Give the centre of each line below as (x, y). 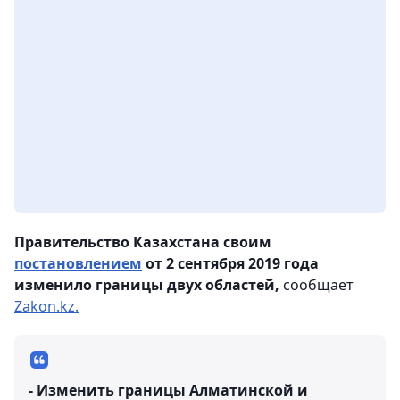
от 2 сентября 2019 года (230, 264)
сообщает (317, 285)
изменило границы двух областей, (147, 285)
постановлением (78, 264)
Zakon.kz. (46, 307)
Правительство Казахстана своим (143, 242)
